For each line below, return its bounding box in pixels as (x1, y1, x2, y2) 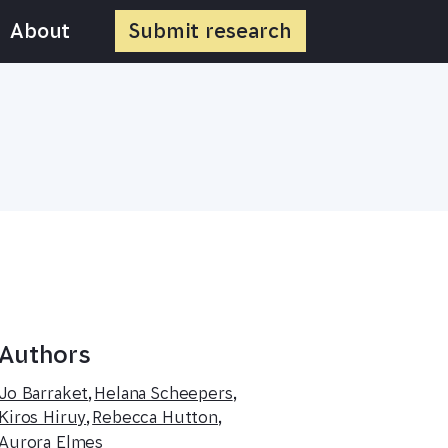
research (205, 20, 292, 42)
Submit (129, 20, 200, 42)
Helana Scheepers (94, 384, 233, 403)
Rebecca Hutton (92, 408, 218, 427)
